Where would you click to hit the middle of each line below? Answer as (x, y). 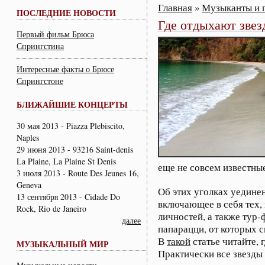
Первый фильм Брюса (55, 34)
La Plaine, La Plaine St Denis (69, 161)
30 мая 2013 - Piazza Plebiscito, (71, 125)
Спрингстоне (40, 80)
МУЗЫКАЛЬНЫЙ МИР (63, 244)
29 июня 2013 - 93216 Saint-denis (75, 149)
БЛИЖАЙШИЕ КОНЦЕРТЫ (72, 104)
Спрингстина (40, 46)
